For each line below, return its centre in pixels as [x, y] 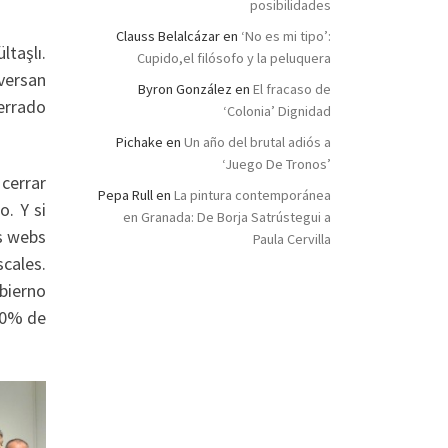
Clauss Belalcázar [168, 36]
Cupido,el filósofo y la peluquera [234, 58]
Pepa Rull [125, 195]
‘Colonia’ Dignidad [277, 111]
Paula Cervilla [292, 239]
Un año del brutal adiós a [257, 142]
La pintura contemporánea [252, 195]
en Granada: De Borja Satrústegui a [227, 217]
